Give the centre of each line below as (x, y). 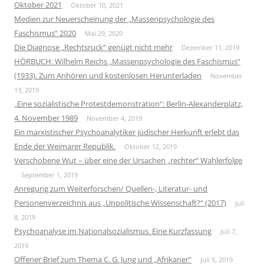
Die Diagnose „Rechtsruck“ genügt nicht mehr (93, 47)
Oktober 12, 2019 (151, 146)
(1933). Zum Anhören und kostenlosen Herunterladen (108, 75)
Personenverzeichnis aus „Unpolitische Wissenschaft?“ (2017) (120, 202)
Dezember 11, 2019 (210, 47)
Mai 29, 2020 (104, 33)
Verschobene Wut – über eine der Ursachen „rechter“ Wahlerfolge (128, 160)
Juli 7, (229, 231)
